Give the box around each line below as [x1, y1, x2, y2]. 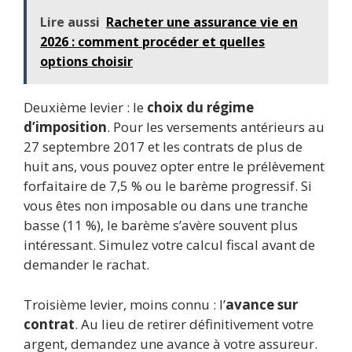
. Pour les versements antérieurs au [107, 118, 324, 137]
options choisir [40, 53, 133, 71]
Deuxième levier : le [24, 98, 147, 117]
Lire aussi [40, 13, 100, 31]
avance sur [225, 295, 298, 313]
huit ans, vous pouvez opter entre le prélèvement [24, 157, 324, 176]
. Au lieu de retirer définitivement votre [75, 314, 313, 333]
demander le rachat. [24, 255, 149, 274]
